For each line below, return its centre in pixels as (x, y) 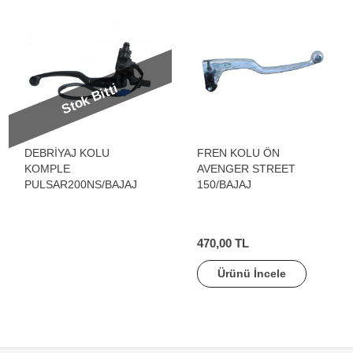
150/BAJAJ (224, 184)
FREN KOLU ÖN (238, 153)
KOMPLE (47, 169)
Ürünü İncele (252, 273)
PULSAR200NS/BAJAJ (81, 184)
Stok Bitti (90, 99)
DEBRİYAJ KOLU (67, 153)
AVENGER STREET (246, 169)
